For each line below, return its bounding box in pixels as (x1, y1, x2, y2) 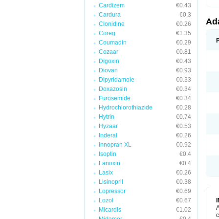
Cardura (99, 11, 121, 18)
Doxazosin (99, 86, 127, 92)
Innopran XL (99, 141, 131, 148)
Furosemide (99, 95, 131, 102)
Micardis (99, 206, 121, 213)
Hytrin (99, 113, 114, 120)
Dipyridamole (99, 76, 134, 83)
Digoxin (99, 58, 119, 65)
